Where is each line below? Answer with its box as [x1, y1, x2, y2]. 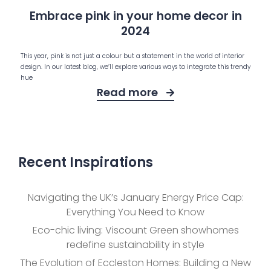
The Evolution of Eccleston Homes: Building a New [20, 255, 251, 270]
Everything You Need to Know [67, 204, 204, 219]
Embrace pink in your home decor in [29, 8, 242, 25]
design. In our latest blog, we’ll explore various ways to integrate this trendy [20, 62, 250, 72]
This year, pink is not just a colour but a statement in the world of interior [20, 51, 244, 61]
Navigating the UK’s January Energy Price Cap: [27, 190, 244, 204]
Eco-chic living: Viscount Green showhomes [32, 223, 239, 237]
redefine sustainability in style [67, 237, 204, 252]
